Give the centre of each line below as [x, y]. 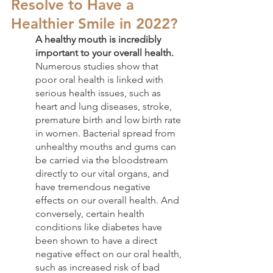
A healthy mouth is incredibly [99, 40]
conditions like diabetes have [100, 227]
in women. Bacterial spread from [107, 133]
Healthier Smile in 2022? [94, 24]
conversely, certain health [91, 214]
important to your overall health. [105, 53]
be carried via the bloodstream [103, 160]
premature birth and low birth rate [109, 120]
